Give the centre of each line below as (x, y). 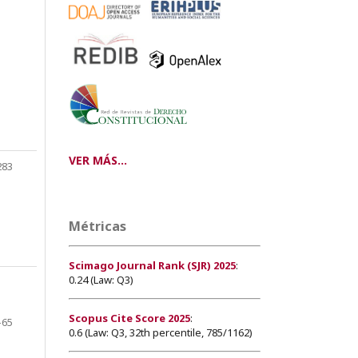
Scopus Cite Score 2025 (129, 318)
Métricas (97, 226)
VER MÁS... (98, 160)
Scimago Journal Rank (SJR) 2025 (152, 265)
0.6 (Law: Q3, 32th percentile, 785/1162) (161, 332)
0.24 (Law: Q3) (101, 279)
